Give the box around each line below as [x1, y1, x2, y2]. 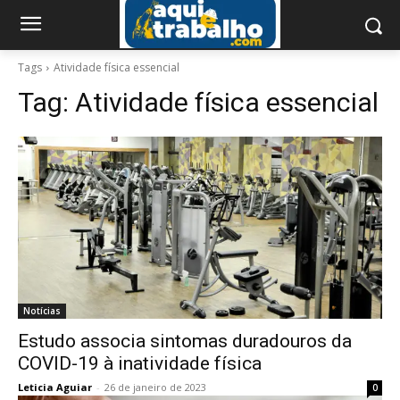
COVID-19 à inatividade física [18, 353, 262, 374]
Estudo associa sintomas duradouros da [18, 330, 352, 352]
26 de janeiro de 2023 [104, 380, 206, 394]
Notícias [23, 304, 61, 317]
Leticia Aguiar [18, 380, 92, 394]
